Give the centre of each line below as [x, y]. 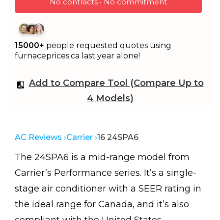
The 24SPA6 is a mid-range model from [102, 157]
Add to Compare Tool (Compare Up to [116, 83]
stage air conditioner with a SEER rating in [108, 189]
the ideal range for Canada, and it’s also [102, 204]
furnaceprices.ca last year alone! [77, 56]
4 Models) [110, 98]
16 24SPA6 [118, 137]
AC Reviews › [41, 137]
